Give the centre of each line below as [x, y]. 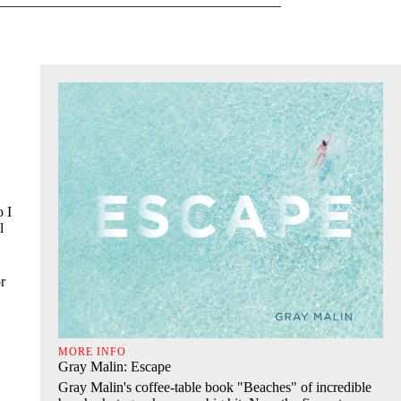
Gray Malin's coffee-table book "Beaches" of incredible [214, 387]
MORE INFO [92, 351]
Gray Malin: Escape [114, 366]
